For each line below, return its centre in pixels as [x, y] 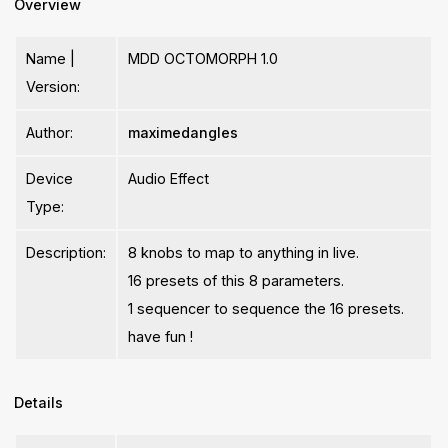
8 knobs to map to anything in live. [244, 253]
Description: [66, 253]
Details [39, 403]
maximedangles [183, 133]
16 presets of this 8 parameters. [236, 281]
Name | [51, 59]
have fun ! [161, 337]
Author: [50, 133]
